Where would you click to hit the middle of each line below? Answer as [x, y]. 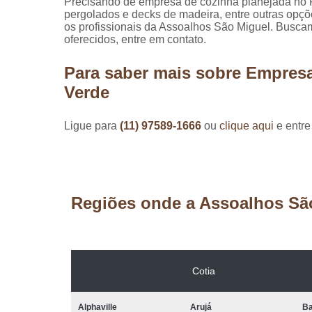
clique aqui [247, 125]
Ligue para [92, 125]
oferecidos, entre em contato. [135, 39]
